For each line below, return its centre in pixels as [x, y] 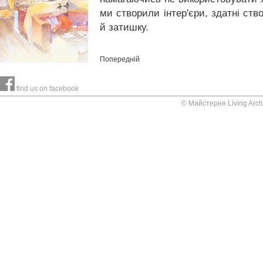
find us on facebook [47, 89]
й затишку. [124, 27]
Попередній [120, 60]
